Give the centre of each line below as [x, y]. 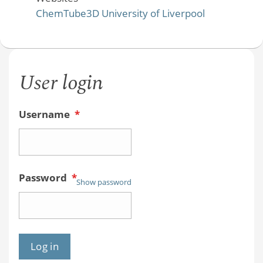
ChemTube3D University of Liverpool [120, 14]
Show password [104, 182]
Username [45, 114]
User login [61, 83]
